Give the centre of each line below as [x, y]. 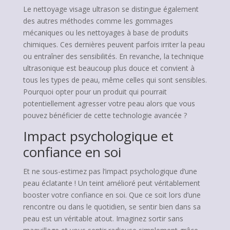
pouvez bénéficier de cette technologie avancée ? [105, 115]
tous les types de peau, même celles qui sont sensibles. [115, 80]
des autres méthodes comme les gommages [98, 21]
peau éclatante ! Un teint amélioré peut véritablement [111, 183]
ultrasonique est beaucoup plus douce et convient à [109, 68]
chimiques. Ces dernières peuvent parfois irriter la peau [114, 44]
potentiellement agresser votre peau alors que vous [109, 103]
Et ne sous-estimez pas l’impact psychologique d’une [110, 171]
